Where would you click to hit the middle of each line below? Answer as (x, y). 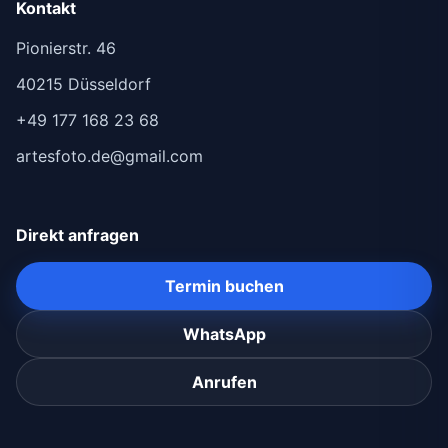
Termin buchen (224, 286)
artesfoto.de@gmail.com (109, 155)
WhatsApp (224, 334)
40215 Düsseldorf (83, 83)
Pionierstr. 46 (66, 47)
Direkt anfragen (77, 235)
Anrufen (224, 382)
